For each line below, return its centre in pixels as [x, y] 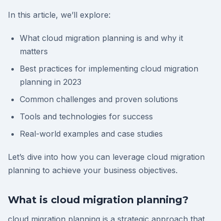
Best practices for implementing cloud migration [109, 69]
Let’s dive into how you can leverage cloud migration [106, 157]
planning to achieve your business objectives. [93, 170]
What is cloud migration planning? [98, 200]
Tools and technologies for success [86, 117]
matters [34, 52]
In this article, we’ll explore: [59, 15]
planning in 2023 [51, 82]
